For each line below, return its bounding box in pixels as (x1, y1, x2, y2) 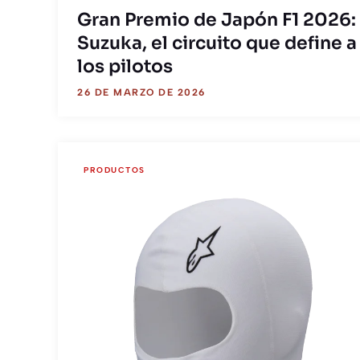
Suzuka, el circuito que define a (77, 32, 357, 54)
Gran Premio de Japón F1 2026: (77, 9, 356, 31)
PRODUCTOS (84, 165, 145, 176)
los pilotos (77, 55, 173, 77)
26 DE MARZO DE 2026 (77, 87, 206, 98)
